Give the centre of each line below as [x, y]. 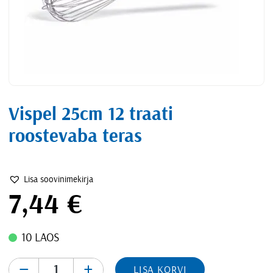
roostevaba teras [76, 136]
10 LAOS [40, 238]
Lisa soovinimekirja [59, 179]
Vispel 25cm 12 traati [91, 115]
